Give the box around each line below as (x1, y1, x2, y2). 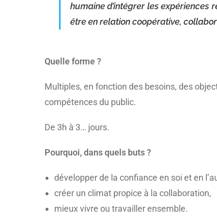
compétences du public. (45, 96, 136, 107)
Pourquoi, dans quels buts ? (45, 147, 151, 157)
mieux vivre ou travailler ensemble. (54, 203, 188, 214)
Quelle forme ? (45, 56, 101, 66)
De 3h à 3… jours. (45, 122, 109, 132)
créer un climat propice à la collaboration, (54, 187, 211, 198)
